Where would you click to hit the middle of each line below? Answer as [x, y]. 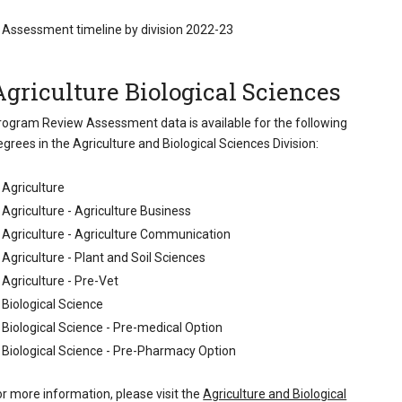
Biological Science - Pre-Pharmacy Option [119, 350]
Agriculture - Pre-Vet [61, 280]
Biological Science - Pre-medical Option [113, 327]
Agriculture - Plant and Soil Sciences [104, 257]
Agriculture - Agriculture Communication [117, 234]
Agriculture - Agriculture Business [97, 210]
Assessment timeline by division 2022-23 [118, 30]
